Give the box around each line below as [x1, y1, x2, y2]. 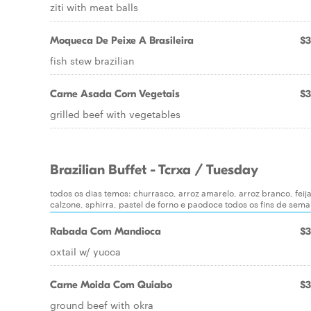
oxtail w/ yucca [50, 244, 121, 258]
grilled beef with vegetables [50, 107, 180, 121]
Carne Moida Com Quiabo [50, 278, 172, 291]
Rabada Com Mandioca [50, 225, 161, 237]
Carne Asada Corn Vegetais [50, 87, 180, 100]
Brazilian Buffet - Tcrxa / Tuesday [50, 162, 258, 178]
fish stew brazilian [50, 53, 135, 67]
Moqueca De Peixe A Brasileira [50, 34, 194, 47]
